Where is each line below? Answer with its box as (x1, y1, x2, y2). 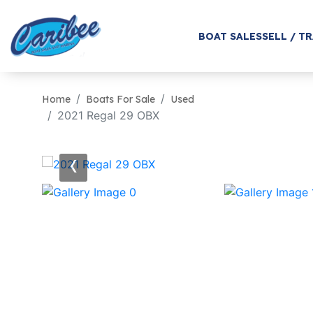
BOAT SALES (198, 29, 262, 43)
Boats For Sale (86, 93, 155, 105)
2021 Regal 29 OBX (57, 108, 159, 122)
